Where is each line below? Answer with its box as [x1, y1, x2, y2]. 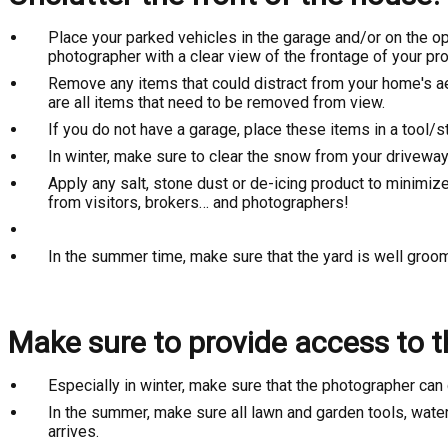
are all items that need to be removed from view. [48, 93, 385, 112]
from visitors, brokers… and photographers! [48, 193, 349, 212]
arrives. [48, 422, 99, 441]
